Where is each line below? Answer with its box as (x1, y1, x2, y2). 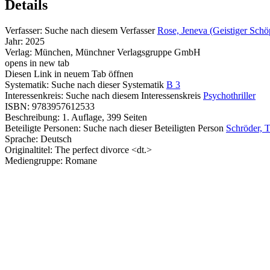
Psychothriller (203, 90, 256, 101)
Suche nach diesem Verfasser (45, 25, 155, 36)
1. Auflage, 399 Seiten (62, 112, 147, 123)
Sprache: (5, 134, 40, 145)
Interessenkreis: (5, 90, 66, 101)
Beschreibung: (5, 112, 62, 123)
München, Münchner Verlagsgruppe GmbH (34, 47, 201, 58)
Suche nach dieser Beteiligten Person (83, 123, 224, 134)
